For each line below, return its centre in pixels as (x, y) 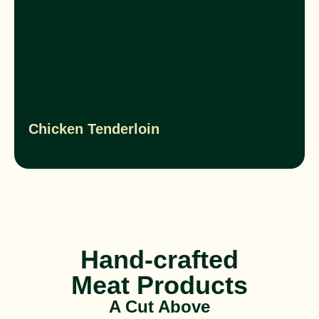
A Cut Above (159, 306)
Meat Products (159, 285)
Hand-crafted (159, 259)
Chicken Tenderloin (94, 129)
